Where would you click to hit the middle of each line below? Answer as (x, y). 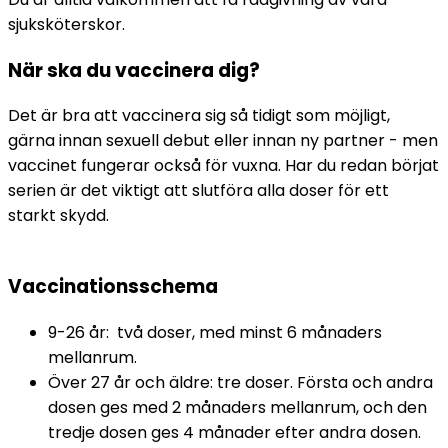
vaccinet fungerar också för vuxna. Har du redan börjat (223, 166)
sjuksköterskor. (66, 24)
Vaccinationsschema (113, 287)
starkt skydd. (58, 216)
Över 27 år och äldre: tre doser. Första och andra (240, 382)
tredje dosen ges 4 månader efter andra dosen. (236, 432)
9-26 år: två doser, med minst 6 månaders (215, 332)
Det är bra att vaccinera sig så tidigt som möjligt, (199, 116)
